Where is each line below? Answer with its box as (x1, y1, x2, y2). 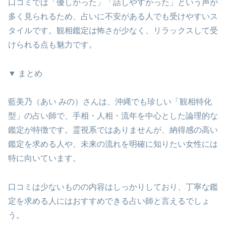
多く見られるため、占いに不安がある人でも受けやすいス (8, 12, 218, 21)
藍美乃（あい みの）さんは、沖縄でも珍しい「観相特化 (8, 97, 212, 106)
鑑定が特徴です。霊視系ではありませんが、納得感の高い (8, 126, 218, 135)
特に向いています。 (8, 154, 81, 163)
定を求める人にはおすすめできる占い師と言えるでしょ (8, 197, 210, 206)
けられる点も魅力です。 (8, 40, 97, 49)
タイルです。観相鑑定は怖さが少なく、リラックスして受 (8, 26, 218, 35)
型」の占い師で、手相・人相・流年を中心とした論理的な (8, 111, 218, 121)
